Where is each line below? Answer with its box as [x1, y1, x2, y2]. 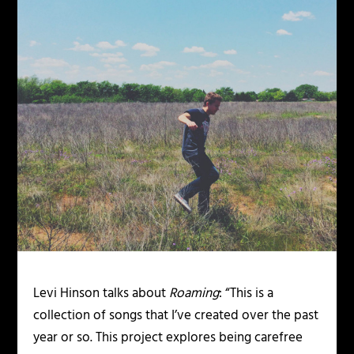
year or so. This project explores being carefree [33, 327, 303, 349]
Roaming [169, 283, 220, 305]
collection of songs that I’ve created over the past [33, 305, 319, 327]
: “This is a [219, 283, 274, 305]
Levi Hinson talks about [33, 283, 170, 305]
